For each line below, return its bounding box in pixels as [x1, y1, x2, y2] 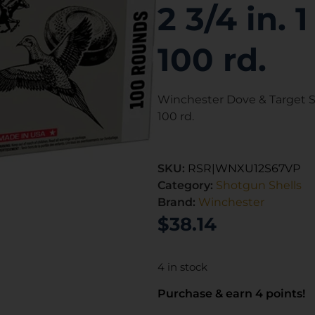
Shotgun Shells [216, 178, 302, 192]
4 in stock [157, 260, 207, 274]
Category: [157, 178, 216, 192]
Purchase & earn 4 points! [157, 287, 305, 301]
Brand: [157, 195, 198, 209]
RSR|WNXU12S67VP [188, 161, 300, 175]
